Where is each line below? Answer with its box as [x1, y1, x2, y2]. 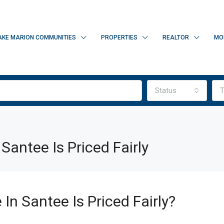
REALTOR [162, 34, 189, 41]
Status [155, 86, 176, 95]
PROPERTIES [101, 34, 137, 41]
